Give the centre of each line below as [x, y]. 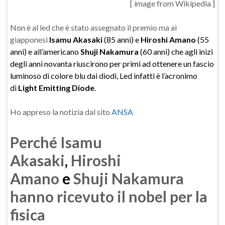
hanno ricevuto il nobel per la [109, 196]
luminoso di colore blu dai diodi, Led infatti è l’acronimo [104, 76]
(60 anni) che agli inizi [176, 51]
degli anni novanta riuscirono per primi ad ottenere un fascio [112, 64]
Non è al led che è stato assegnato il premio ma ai [93, 27]
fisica [28, 214]
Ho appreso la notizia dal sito [61, 112]
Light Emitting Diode [56, 88]
